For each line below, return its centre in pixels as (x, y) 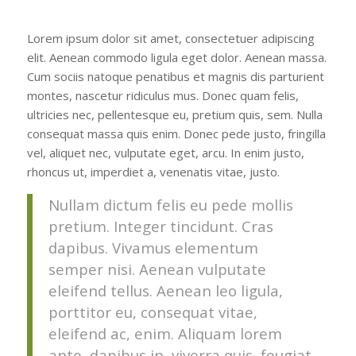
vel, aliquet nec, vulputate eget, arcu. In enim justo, (165, 152)
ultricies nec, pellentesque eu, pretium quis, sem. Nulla (174, 114)
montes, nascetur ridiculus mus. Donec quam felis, (163, 95)
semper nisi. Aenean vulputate (157, 269)
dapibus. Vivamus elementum (153, 247)
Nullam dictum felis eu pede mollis (170, 204)
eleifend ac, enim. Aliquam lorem (165, 333)
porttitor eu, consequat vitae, (153, 311)
